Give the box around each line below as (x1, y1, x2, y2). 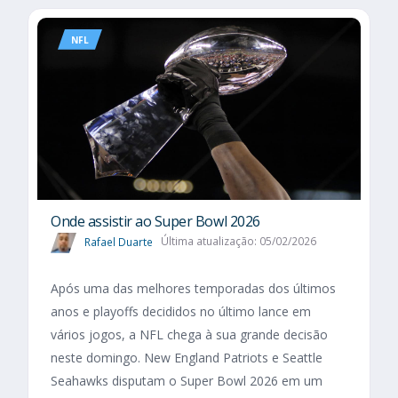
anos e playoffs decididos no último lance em (51, 302, 311, 320)
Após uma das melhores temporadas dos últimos (51, 279, 336, 297)
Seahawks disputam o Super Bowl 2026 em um (51, 371, 322, 389)
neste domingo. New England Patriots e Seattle (51, 348, 322, 366)
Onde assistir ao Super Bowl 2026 (51, 211, 260, 231)
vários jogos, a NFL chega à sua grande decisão (51, 325, 328, 343)
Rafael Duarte (84, 234, 153, 250)
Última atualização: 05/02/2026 (160, 234, 316, 250)
